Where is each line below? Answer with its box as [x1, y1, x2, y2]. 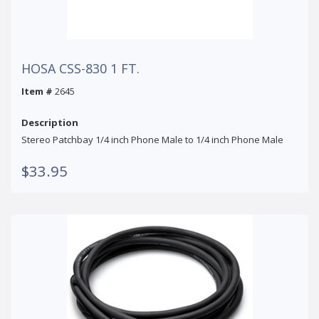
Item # [21, 84, 53, 98]
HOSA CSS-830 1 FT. [21, 59, 140, 77]
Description [21, 115, 78, 129]
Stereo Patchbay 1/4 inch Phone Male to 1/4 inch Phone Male [21, 132, 283, 146]
